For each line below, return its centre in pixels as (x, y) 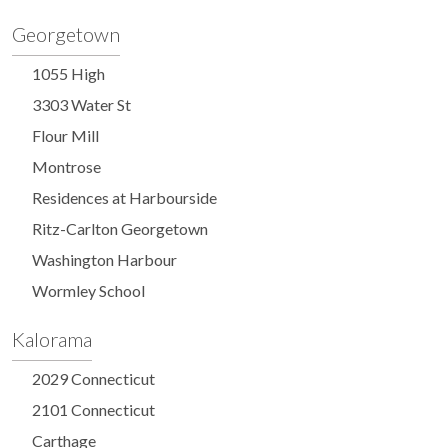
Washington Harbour (104, 260)
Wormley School (88, 291)
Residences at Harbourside (124, 198)
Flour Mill (65, 136)
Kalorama (52, 339)
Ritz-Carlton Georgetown (120, 229)
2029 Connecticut (93, 379)
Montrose (66, 167)
